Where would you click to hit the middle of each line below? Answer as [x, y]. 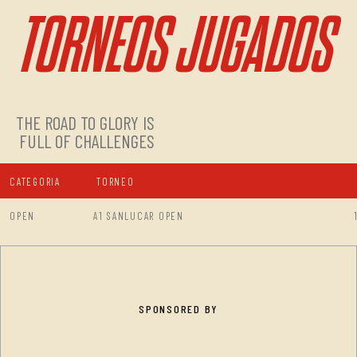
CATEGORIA [35, 181]
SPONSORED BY [178, 309]
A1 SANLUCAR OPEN [138, 216]
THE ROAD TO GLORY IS [85, 123]
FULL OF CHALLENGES [87, 141]
